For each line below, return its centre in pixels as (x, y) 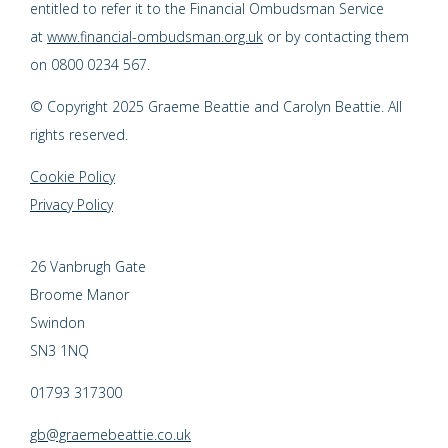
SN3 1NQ (59, 350)
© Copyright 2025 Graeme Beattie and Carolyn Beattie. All (216, 106)
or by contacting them (336, 36)
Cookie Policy (72, 176)
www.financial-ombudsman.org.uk (155, 36)
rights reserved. (79, 134)
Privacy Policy (71, 204)
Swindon (57, 322)
